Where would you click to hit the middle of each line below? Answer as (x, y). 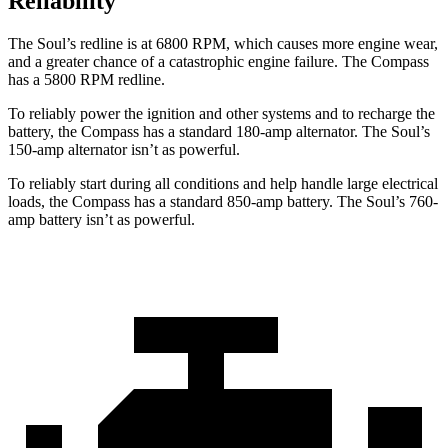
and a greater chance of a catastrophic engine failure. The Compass (218, 62)
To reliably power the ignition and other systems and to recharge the (221, 114)
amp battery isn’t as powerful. (101, 220)
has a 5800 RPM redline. (86, 80)
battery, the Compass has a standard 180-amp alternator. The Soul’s (219, 132)
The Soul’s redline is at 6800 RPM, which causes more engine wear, (223, 44)
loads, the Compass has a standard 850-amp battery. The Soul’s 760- (223, 202)
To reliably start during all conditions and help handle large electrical (223, 184)
